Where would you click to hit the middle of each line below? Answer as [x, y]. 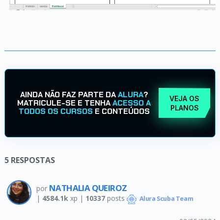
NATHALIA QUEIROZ [88, 188]
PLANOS [184, 108]
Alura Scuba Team [165, 199]
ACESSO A [132, 103]
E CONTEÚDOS [121, 111]
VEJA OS [185, 98]
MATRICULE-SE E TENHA [65, 103]
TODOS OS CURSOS [55, 111]
